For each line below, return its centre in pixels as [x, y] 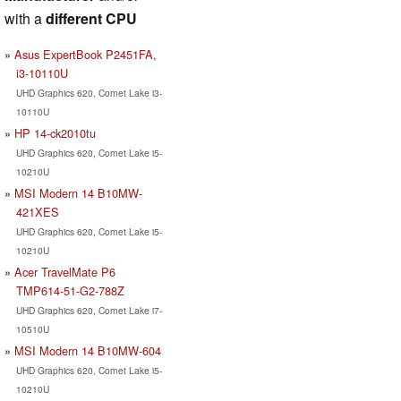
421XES [37, 211]
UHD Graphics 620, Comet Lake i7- [89, 310]
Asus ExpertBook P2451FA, [85, 54]
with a [25, 18]
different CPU [91, 18]
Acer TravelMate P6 [65, 271]
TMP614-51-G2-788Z [70, 290]
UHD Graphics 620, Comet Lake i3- [89, 92]
